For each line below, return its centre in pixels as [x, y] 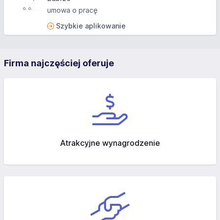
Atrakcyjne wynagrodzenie [110, 143]
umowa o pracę [72, 10]
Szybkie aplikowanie [91, 26]
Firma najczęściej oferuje [59, 63]
